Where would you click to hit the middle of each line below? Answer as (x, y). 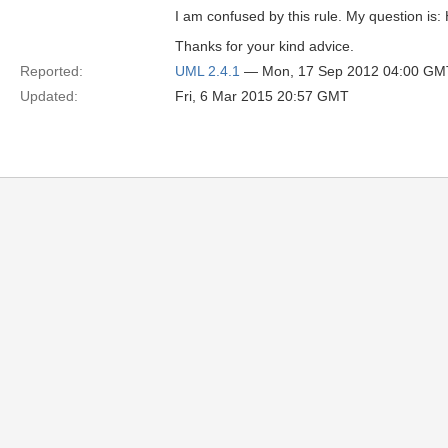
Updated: (49, 96)
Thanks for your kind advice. (264, 46)
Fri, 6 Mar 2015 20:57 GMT (262, 96)
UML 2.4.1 (207, 71)
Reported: (51, 71)
